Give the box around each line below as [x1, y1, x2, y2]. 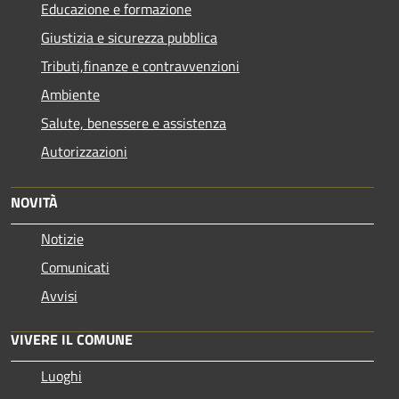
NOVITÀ [11, 191, 58, 213]
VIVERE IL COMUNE [11, 328, 133, 350]
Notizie [41, 227, 84, 249]
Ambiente [41, 83, 100, 105]
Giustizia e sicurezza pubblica [41, 26, 217, 48]
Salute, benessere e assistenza [41, 111, 226, 134]
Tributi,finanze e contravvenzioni [41, 54, 240, 77]
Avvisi [41, 284, 77, 306]
